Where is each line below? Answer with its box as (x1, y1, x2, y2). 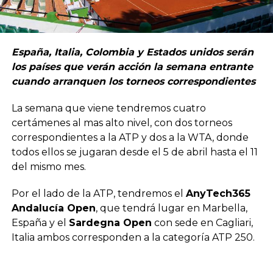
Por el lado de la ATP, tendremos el (11, 187, 186, 199)
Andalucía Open (11, 202, 96, 214)
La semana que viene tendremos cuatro (11, 102, 206, 114)
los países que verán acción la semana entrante (11, 60, 253, 73)
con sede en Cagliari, (151, 216, 253, 229)
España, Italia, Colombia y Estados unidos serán (11, 46, 253, 58)
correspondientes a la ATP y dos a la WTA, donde (11, 131, 249, 143)
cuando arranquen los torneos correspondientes (11, 75, 255, 87)
